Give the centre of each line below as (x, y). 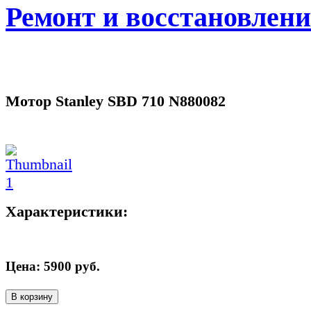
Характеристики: (67, 212)
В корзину (32, 296)
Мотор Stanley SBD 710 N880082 (116, 101)
